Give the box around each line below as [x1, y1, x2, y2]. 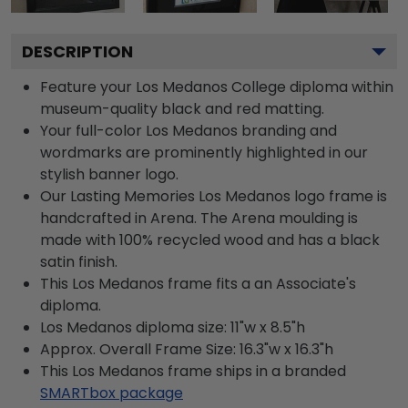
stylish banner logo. [40, 163, 178, 185]
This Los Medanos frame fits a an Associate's [40, 272, 356, 294]
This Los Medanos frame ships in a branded [40, 360, 346, 382]
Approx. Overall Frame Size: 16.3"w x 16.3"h [40, 338, 333, 360]
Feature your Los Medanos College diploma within [40, 76, 393, 97]
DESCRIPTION [22, 39, 133, 63]
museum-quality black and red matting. [40, 97, 324, 119]
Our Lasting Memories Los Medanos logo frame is [40, 185, 387, 207]
